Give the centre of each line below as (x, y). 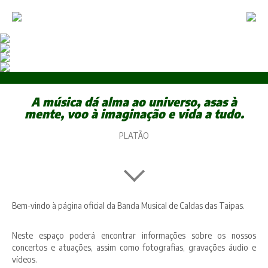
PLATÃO (134, 135)
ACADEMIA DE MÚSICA (134, 129)
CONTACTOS (134, 157)
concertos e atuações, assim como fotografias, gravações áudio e (134, 247)
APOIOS (134, 184)
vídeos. (25, 259)
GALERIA (134, 102)
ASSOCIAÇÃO (134, 47)
